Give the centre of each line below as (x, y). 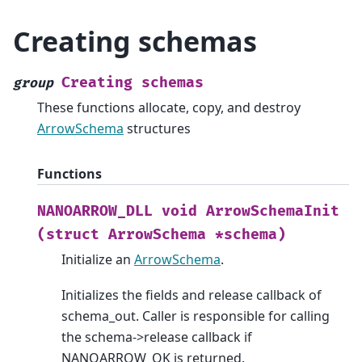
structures (157, 128)
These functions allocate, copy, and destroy (169, 107)
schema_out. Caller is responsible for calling (196, 316)
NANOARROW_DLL (95, 212)
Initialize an (98, 260)
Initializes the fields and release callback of (192, 295)
